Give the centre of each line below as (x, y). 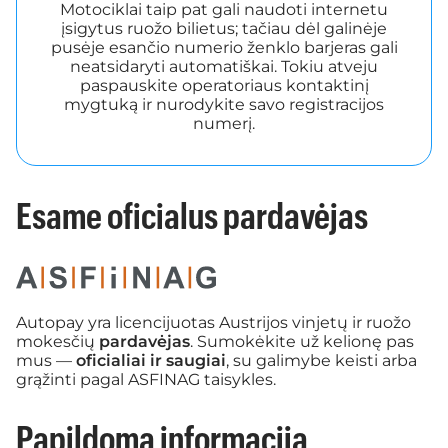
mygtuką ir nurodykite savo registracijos (224, 104)
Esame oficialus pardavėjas (192, 217)
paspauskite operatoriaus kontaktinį (224, 85)
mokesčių (57, 341)
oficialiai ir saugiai (151, 360)
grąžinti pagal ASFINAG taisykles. (146, 379)
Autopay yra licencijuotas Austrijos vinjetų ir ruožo (213, 322)
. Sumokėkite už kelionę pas (302, 341)
